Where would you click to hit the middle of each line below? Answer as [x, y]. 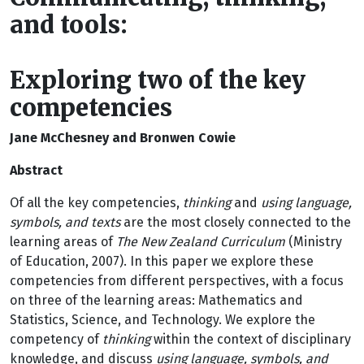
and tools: [69, 25]
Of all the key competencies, [96, 203]
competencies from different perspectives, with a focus [177, 281]
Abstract [36, 170]
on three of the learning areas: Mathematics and [156, 300]
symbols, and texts [65, 222]
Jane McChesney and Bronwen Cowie [123, 138]
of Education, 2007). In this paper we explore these [162, 261]
